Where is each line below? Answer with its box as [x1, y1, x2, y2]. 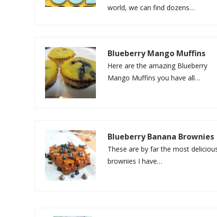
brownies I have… [108, 156, 163, 166]
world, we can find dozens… [108, 2, 195, 12]
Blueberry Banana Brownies [108, 131, 215, 142]
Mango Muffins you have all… [108, 73, 201, 83]
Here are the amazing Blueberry [108, 61, 208, 71]
